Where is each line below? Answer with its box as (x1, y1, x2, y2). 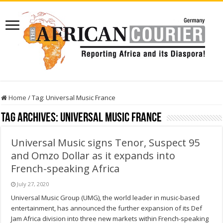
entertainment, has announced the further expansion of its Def (11, 204, 203, 213)
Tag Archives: (1, 111, 61, 125)
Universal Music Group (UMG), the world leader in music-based (11, 193, 200, 203)
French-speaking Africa (11, 162, 120, 176)
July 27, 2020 (17, 180, 49, 188)
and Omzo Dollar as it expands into (11, 149, 176, 163)
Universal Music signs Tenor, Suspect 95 (11, 136, 200, 150)
